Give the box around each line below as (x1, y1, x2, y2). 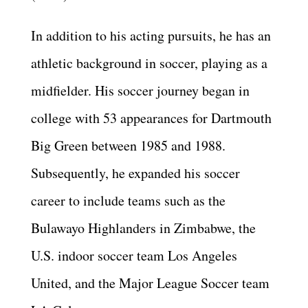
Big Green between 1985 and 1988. (31, 135, 225, 155)
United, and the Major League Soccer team (31, 273, 269, 292)
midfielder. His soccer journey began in (31, 80, 250, 100)
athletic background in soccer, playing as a (31, 53, 267, 72)
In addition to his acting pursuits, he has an (31, 25, 271, 45)
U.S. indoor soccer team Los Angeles (31, 245, 237, 265)
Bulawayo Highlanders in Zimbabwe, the (31, 218, 256, 237)
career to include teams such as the (31, 190, 225, 210)
